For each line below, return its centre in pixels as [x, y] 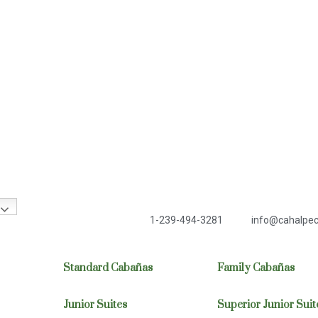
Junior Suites [95, 305]
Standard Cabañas [108, 268]
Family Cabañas [256, 268]
